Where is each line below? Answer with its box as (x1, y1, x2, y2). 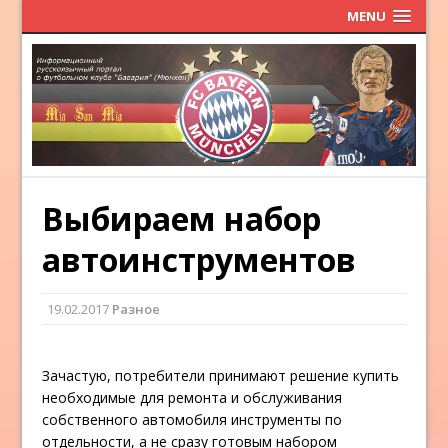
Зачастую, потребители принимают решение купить (42, 366, 400, 386)
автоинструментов (42, 238, 357, 282)
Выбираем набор (42, 197, 322, 241)
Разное (112, 300, 161, 319)
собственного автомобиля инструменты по (42, 410, 343, 430)
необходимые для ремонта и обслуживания (42, 388, 343, 408)
